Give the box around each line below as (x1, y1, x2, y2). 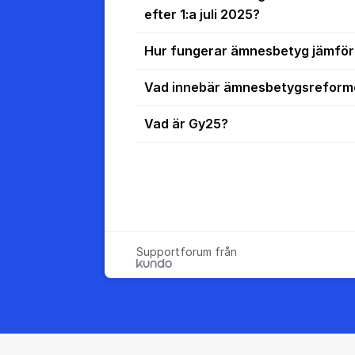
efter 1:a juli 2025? (144, 6, 260, 22)
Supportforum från (136, 245, 237, 258)
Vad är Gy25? (144, 116, 228, 132)
